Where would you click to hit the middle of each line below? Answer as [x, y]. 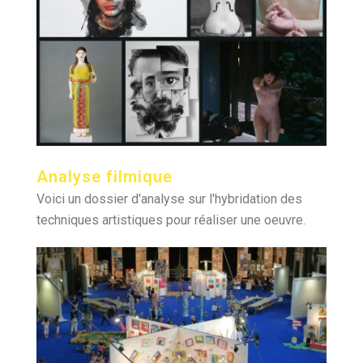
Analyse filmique [105, 177]
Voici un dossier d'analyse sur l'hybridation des [169, 199]
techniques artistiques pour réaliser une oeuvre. [171, 220]
